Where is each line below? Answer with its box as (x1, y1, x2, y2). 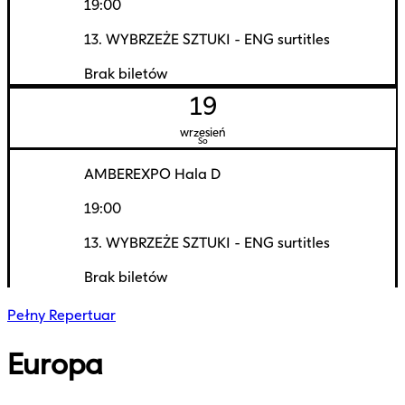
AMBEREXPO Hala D (84, 165, 221, 183)
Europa (7, 346, 103, 383)
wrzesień (180, 125, 226, 139)
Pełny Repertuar (7, 306, 116, 324)
